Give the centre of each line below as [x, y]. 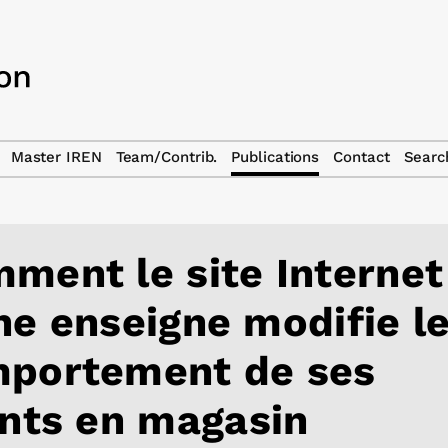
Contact [361, 157]
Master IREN [56, 157]
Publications [275, 157]
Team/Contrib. [166, 157]
